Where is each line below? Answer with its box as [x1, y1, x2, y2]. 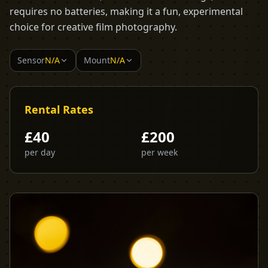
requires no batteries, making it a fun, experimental [10, 5, 243, 18]
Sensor [17, 54, 45, 66]
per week [141, 147, 178, 158]
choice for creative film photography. [10, 20, 177, 33]
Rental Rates [25, 102, 93, 117]
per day [25, 147, 55, 158]
